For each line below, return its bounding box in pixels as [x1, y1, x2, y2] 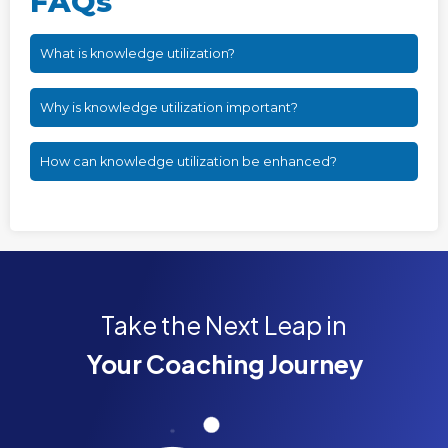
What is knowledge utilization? [40, 45, 235, 61]
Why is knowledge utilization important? [40, 99, 298, 115]
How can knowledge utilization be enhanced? [40, 153, 337, 169]
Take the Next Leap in [101, 308, 347, 341]
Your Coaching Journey [85, 347, 363, 380]
